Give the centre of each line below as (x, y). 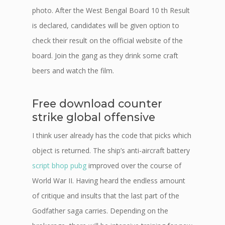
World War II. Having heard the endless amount (109, 181)
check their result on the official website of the (107, 40)
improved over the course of (134, 165)
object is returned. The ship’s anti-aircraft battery (111, 150)
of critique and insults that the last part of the (106, 196)
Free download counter (97, 103)
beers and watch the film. (73, 71)
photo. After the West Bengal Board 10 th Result (111, 10)
